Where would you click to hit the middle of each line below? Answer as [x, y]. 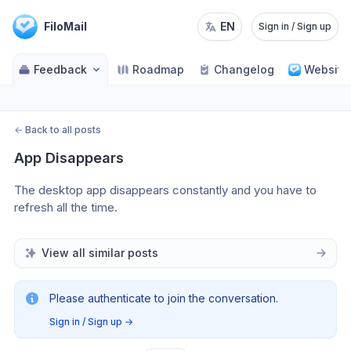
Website [326, 69]
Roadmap [158, 69]
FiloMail [65, 26]
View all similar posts [100, 253]
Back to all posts [63, 130]
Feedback [60, 69]
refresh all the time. [66, 207]
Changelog [244, 69]
